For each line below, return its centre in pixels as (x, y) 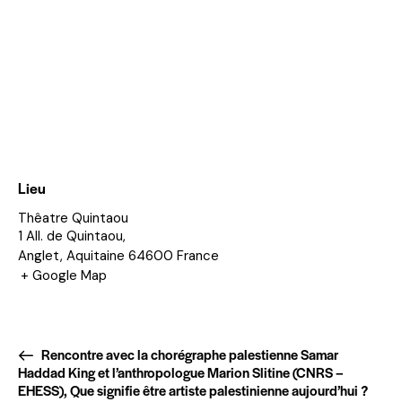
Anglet (39, 255)
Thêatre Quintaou (73, 218)
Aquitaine (96, 255)
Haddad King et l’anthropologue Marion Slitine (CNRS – (181, 372)
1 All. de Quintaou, (72, 236)
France (198, 255)
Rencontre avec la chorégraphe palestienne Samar (188, 354)
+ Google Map (64, 275)
